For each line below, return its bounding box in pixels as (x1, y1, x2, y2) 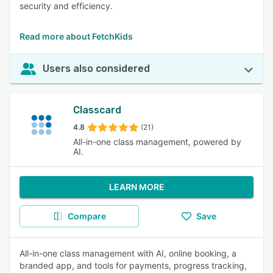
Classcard (73, 104, 121, 116)
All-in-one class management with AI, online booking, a (19, 248, 236, 258)
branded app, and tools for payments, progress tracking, (19, 260, 247, 271)
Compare (67, 211, 106, 221)
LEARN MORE (108, 182, 165, 192)
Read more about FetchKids (19, 31, 133, 41)
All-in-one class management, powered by (73, 136, 241, 147)
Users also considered (43, 63, 150, 74)
